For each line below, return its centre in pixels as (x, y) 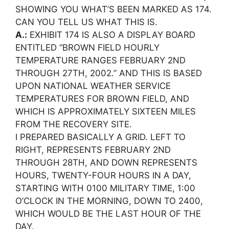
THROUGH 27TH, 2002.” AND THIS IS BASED (109, 73)
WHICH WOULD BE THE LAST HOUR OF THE (108, 214)
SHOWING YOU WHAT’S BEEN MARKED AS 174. (113, 9)
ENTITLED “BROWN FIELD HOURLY (87, 48)
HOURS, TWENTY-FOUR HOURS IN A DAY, (103, 175)
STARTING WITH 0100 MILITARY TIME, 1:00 (105, 188)
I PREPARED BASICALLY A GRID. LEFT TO (100, 137)
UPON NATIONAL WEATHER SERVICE (93, 86)
